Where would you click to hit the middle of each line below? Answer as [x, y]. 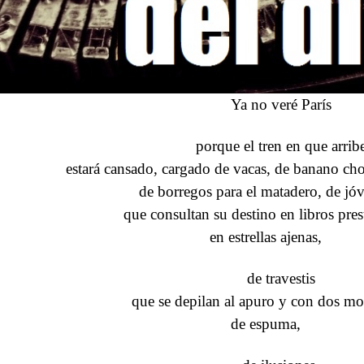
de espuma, [265, 323]
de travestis [281, 278]
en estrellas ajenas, [265, 236]
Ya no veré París [281, 104]
